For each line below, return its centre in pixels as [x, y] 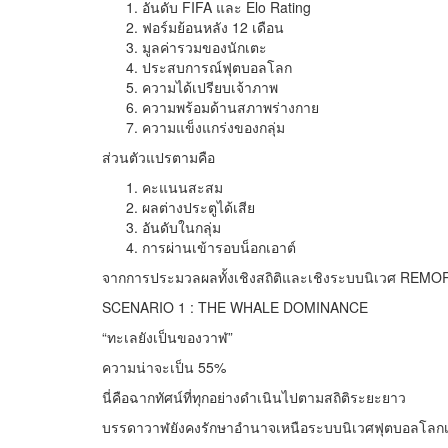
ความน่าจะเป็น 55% [164, 367]
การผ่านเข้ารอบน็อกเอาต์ [219, 247]
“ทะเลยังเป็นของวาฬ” [167, 337]
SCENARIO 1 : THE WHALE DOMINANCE [235, 307]
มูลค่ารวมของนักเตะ [204, 47]
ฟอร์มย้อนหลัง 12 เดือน [213, 27]
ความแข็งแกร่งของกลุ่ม [213, 127]
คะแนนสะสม [182, 187]
